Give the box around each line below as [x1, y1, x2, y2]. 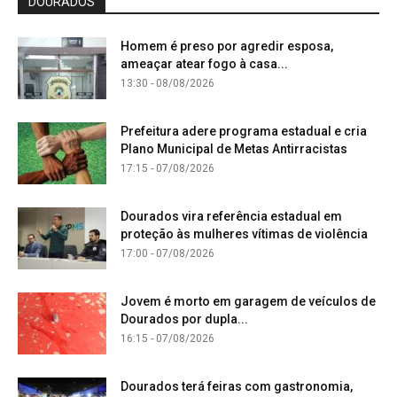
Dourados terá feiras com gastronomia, [121, 378, 353, 393]
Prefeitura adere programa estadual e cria [121, 123, 367, 138]
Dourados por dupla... [121, 311, 248, 326]
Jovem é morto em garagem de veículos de [121, 293, 376, 308]
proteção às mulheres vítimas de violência [121, 226, 368, 241]
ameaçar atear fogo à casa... [121, 56, 288, 71]
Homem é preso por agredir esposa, [121, 38, 333, 53]
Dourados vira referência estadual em [121, 208, 342, 223]
